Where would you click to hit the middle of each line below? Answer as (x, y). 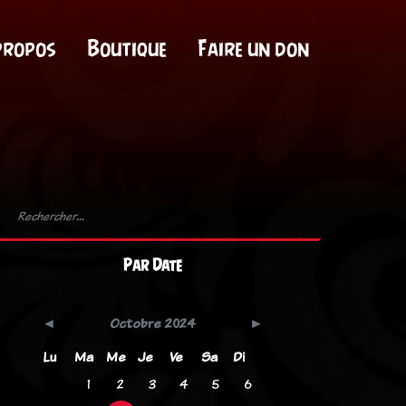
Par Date (152, 265)
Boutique (126, 48)
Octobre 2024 (152, 323)
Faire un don (253, 48)
